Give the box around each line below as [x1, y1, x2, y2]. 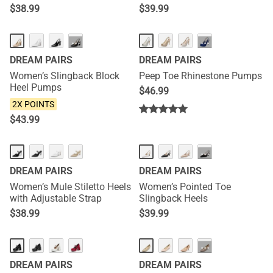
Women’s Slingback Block [10, 70, 119, 82]
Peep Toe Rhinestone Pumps [139, 70, 262, 82]
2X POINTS [12, 99, 54, 109]
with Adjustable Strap [10, 193, 102, 204]
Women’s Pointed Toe [139, 181, 231, 193]
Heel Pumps [10, 82, 62, 93]
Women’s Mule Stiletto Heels [10, 181, 131, 193]
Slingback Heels [139, 193, 208, 204]
